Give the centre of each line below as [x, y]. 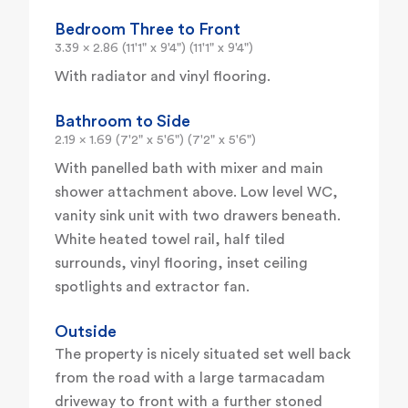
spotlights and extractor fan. [152, 287]
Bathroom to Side [122, 122]
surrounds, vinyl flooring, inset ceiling [181, 264]
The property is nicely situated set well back [203, 355]
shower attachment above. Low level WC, [196, 193]
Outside [86, 332]
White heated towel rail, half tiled [170, 240]
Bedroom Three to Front [148, 30]
